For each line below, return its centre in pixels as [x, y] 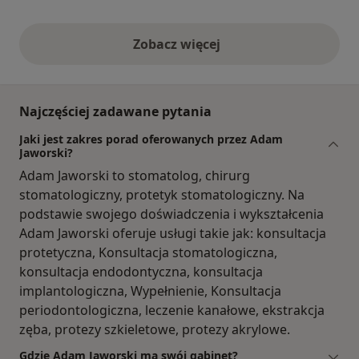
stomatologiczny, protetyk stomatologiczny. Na [162, 195]
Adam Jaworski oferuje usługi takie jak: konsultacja [173, 234]
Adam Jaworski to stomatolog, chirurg [135, 176]
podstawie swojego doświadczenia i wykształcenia [171, 214]
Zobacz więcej [179, 44]
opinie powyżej [226, 52]
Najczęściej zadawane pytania [115, 112]
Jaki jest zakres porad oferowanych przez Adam [151, 139]
